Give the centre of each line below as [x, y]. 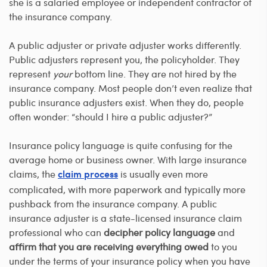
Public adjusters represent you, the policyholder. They [124, 59]
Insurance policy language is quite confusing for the [121, 145]
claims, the [33, 173]
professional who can [56, 232]
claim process [88, 175]
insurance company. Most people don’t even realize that [131, 88]
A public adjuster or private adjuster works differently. [125, 45]
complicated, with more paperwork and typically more [127, 189]
